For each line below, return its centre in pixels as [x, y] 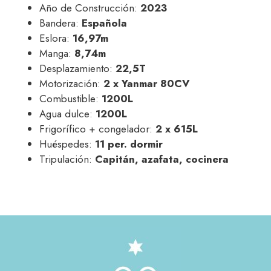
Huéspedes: [67, 144]
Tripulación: [67, 159]
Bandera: [60, 23]
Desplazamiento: [77, 68]
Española [104, 23]
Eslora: [56, 38]
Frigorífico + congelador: [97, 129]
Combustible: [70, 98]
